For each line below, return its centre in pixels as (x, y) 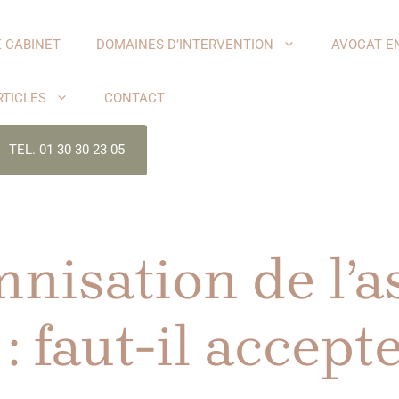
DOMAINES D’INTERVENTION (185, 45)
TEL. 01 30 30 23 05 (67, 150)
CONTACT (134, 98)
